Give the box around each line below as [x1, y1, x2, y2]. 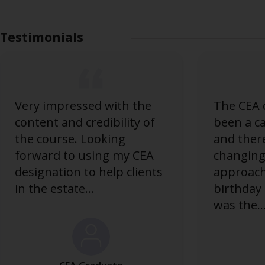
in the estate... [14, 180, 94, 196]
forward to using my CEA [14, 147, 154, 163]
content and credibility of [14, 114, 155, 130]
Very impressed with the [14, 98, 151, 114]
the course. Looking [14, 131, 125, 147]
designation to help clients [14, 164, 163, 180]
